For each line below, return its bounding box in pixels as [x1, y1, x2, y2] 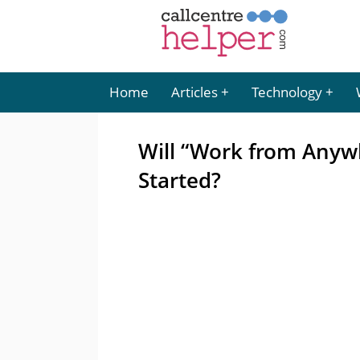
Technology [252, 83, 322, 101]
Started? [138, 166, 221, 194]
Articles [171, 83, 218, 101]
